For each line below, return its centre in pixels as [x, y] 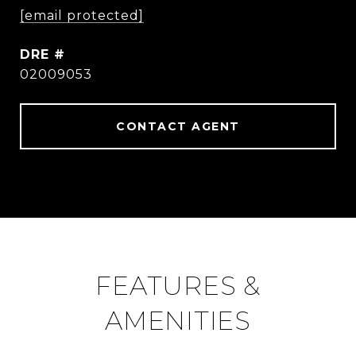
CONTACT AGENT [178, 126]
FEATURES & [178, 286]
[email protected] [82, 15]
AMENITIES [178, 321]
